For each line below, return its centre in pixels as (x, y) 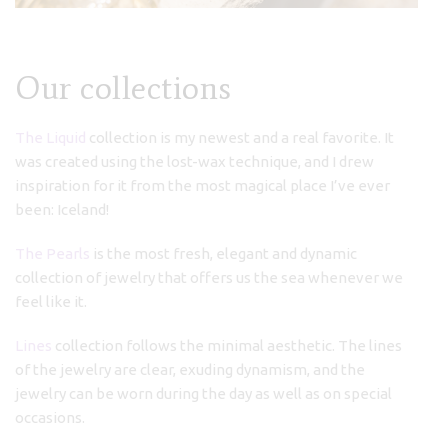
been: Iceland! (62, 209)
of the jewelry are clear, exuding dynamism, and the (190, 369)
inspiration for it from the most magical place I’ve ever (202, 185)
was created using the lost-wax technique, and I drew (194, 161)
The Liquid (50, 137)
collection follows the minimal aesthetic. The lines (227, 345)
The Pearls (52, 253)
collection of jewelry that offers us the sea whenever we (209, 277)
